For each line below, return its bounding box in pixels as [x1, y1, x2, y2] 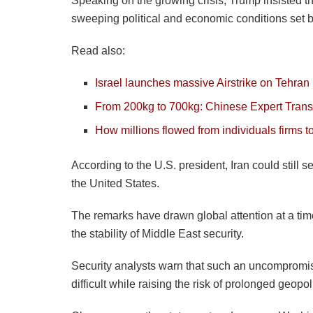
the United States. [71, 177, 159, 189]
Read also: [71, 45, 125, 57]
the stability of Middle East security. [71, 228, 244, 240]
